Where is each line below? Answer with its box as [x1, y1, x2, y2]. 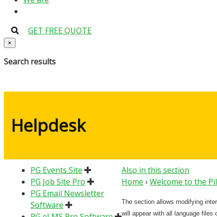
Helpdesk [11, 114, 86, 137]
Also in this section [122, 164, 189, 175]
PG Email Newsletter [31, 187, 104, 199]
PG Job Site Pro [31, 176, 85, 187]
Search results [4, 56, 56, 67]
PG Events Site [31, 164, 82, 175]
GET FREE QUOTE [28, 25, 92, 36]
